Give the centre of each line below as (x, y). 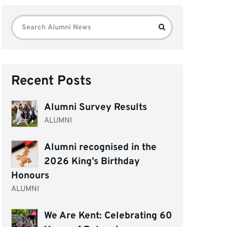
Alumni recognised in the (100, 147)
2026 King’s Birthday (92, 161)
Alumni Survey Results (95, 107)
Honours (30, 176)
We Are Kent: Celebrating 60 (108, 216)
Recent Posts (52, 81)
